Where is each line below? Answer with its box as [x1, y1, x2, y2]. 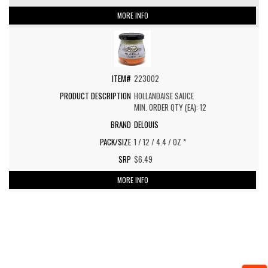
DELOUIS [134, 118, 159, 130]
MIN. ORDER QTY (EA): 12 [134, 101, 206, 113]
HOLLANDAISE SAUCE [134, 90, 194, 102]
